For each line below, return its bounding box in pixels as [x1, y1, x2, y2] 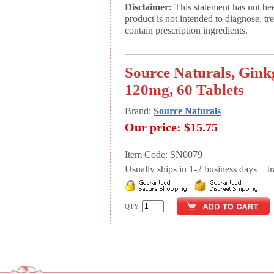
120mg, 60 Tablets [125, 81, 244, 98]
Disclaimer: [125, 2, 172, 13]
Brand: [125, 106, 154, 117]
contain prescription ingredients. [125, 25, 248, 36]
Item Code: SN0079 [125, 149, 202, 160]
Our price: [125, 120, 181, 134]
